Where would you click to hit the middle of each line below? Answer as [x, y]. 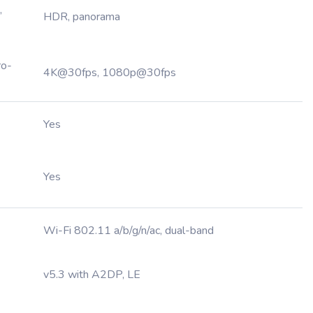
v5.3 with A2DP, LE [92, 275]
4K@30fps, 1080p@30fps [110, 73]
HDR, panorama [82, 17]
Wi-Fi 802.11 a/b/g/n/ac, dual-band [129, 231]
